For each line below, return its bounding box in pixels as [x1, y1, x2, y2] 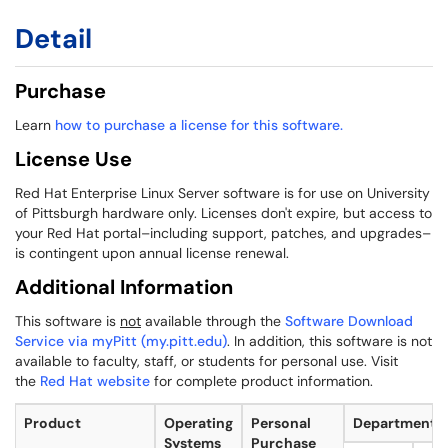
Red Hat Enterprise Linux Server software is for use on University [15, 184, 430, 202]
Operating [164, 414, 233, 432]
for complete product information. [150, 372, 373, 390]
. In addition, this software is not [227, 332, 432, 350]
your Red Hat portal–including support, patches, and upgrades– [15, 224, 431, 242]
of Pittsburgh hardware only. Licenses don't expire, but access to [15, 204, 432, 222]
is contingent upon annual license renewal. [15, 244, 289, 262]
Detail [15, 21, 92, 56]
